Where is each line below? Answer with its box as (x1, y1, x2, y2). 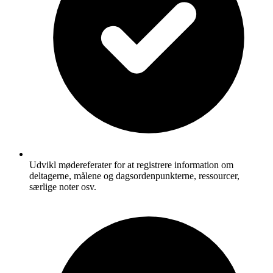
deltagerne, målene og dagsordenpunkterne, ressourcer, (29, 171, 239, 182)
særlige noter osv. (29, 182, 96, 193)
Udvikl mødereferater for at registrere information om (29, 160, 233, 171)
